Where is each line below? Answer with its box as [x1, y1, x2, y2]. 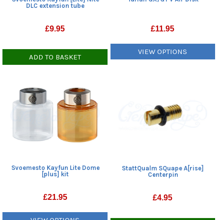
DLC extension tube [26, 2, 85, 10]
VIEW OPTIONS [138, 47, 188, 56]
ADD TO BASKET [29, 53, 82, 62]
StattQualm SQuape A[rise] [122, 164, 204, 172]
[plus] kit [42, 170, 69, 178]
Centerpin [147, 170, 178, 178]
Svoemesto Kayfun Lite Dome [11, 164, 100, 172]
